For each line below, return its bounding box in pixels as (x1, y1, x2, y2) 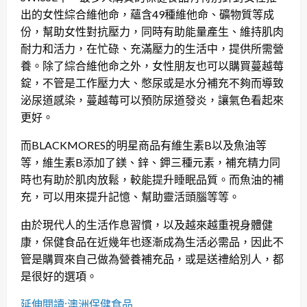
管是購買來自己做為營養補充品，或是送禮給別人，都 (21, 252, 284, 266)
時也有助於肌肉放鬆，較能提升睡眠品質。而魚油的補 (21, 173, 284, 186)
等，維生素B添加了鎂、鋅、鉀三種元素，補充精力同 (21, 156, 280, 169)
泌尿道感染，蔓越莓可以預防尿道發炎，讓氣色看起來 (21, 93, 284, 107)
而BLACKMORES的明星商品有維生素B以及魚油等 (21, 138, 267, 152)
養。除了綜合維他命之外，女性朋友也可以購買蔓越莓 (21, 59, 284, 73)
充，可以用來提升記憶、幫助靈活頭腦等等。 (21, 190, 240, 204)
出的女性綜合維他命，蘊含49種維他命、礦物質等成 (21, 8, 274, 21)
